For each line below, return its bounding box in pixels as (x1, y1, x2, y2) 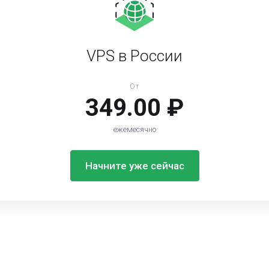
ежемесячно (113, 125, 156, 134)
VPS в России (86, 47, 183, 65)
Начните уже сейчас (85, 160, 184, 172)
